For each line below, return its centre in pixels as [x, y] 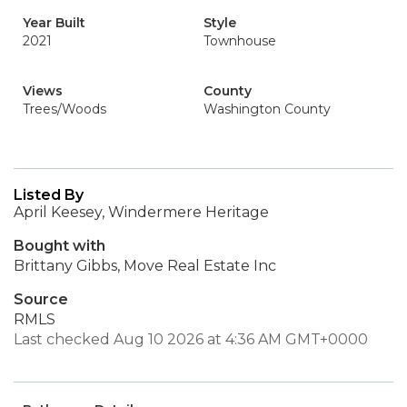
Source [41, 299]
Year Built [54, 23]
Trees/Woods [65, 109]
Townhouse [240, 41]
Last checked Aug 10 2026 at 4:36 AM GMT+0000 [191, 339]
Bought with [60, 246]
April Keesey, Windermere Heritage [141, 212]
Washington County [267, 109]
